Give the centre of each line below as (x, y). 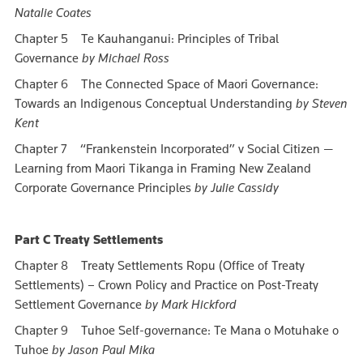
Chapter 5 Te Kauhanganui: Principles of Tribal (147, 39)
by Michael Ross (126, 58)
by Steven (322, 104)
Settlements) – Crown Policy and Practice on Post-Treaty (167, 285)
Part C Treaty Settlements (89, 240)
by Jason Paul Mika (103, 350)
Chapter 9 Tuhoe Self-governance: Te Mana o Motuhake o (177, 331)
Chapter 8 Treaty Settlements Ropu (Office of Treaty (160, 266)
